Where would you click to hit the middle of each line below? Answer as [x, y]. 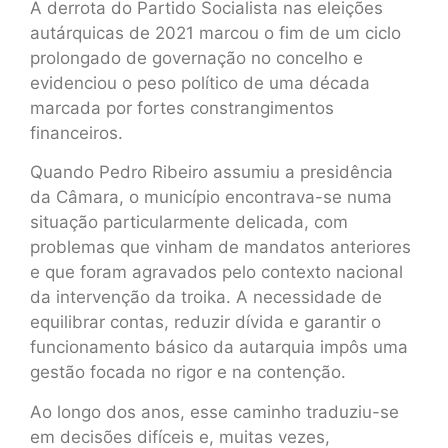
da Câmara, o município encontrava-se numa [211, 197]
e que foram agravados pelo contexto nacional [216, 272]
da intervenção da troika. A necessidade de [206, 297]
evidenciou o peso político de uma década [200, 82]
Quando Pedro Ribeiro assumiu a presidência [211, 172]
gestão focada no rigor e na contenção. [188, 372]
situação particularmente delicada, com [189, 222]
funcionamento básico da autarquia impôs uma [219, 347]
